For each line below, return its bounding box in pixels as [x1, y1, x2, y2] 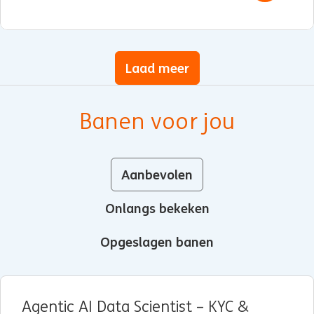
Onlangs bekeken [104, 199, 210, 217]
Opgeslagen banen [100, 233, 214, 250]
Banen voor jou [78, 109, 235, 135]
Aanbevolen [121, 165, 193, 183]
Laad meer [125, 59, 189, 76]
